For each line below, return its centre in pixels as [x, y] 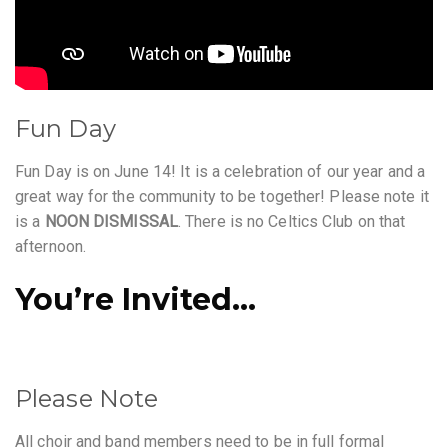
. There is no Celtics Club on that [291, 222]
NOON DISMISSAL [111, 222]
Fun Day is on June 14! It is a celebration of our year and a [220, 172]
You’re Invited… [135, 300]
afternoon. [50, 247]
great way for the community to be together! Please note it [222, 197]
